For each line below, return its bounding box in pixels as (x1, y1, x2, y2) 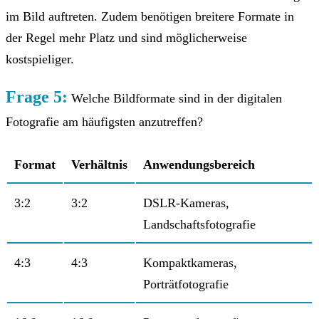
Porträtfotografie (143, 276, 229, 291)
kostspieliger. (6, 51, 74, 66)
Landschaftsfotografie (143, 216, 256, 231)
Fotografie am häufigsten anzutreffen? (6, 114, 203, 129)
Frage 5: (6, 87, 68, 106)
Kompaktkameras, (143, 255, 237, 270)
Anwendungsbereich (143, 157, 255, 172)
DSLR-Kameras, (143, 195, 229, 210)
